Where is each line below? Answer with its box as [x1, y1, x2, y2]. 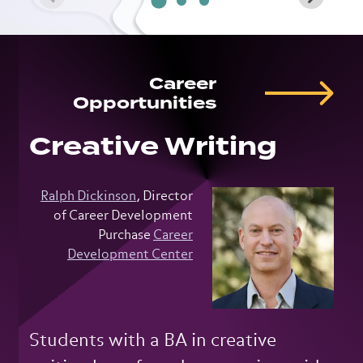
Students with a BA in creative [29, 332, 276, 350]
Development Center [67, 249, 193, 262]
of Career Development [53, 210, 193, 223]
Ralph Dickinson [41, 190, 136, 203]
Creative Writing [29, 128, 277, 165]
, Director [136, 190, 193, 203]
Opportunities [73, 91, 217, 115]
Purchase [98, 229, 153, 242]
